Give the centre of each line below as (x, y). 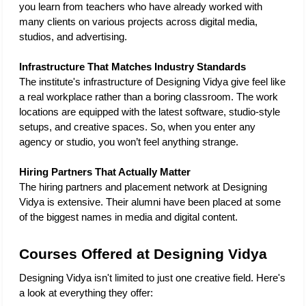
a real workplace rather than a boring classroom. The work (149, 97)
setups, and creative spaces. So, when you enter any (137, 127)
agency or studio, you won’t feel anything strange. (130, 142)
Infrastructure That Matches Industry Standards (133, 67)
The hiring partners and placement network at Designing (143, 187)
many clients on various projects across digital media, (138, 22)
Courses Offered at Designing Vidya (143, 254)
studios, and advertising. (74, 37)
